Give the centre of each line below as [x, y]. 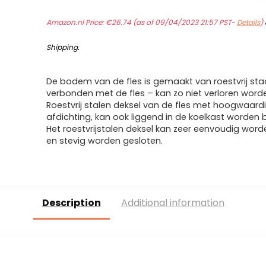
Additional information [172, 203]
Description [71, 203]
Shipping [62, 47]
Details [249, 22]
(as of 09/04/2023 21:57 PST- [184, 22]
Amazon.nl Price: [76, 22]
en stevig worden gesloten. [105, 141]
